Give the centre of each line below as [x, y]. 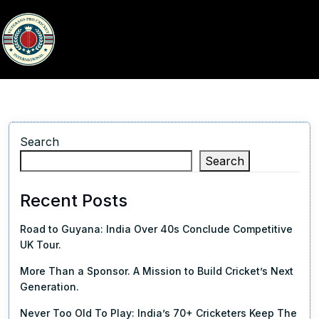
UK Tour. [41, 245]
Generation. [49, 287]
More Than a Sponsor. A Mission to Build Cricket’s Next [157, 271]
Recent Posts [74, 201]
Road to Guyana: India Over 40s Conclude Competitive [156, 229]
